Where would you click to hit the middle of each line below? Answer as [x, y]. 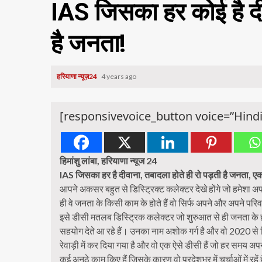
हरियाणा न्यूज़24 [77, 76]
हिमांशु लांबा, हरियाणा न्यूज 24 [108, 160]
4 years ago [119, 76]
